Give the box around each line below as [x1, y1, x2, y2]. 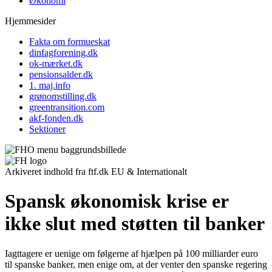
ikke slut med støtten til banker [5, 212, 265, 235]
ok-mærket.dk [29, 58, 83, 69]
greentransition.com [29, 102, 104, 112]
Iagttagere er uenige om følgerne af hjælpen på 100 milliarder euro [5, 248, 258, 259]
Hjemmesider [5, 16, 56, 26]
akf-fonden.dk [29, 113, 83, 123]
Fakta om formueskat [29, 36, 110, 47]
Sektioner [29, 124, 66, 134]
